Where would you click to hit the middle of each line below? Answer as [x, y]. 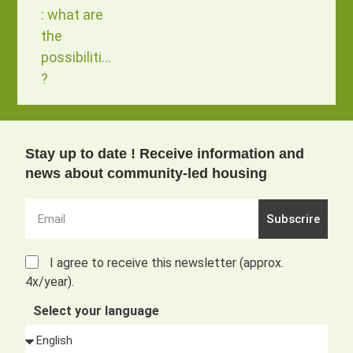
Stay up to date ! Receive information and [165, 154]
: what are [72, 14]
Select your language [97, 311]
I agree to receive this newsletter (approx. [167, 262]
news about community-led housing [147, 174]
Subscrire [293, 219]
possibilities [80, 57]
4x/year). [50, 281]
